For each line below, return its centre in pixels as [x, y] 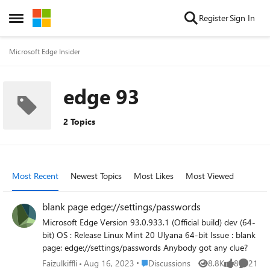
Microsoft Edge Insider [45, 51]
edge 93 [102, 96]
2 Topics [79, 121]
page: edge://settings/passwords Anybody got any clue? [206, 247]
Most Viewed [210, 176]
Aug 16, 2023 [109, 263]
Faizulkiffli [60, 263]
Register [214, 18]
